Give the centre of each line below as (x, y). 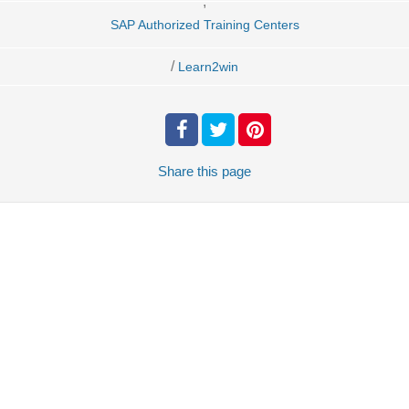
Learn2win (208, 67)
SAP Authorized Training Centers (204, 25)
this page (224, 171)
